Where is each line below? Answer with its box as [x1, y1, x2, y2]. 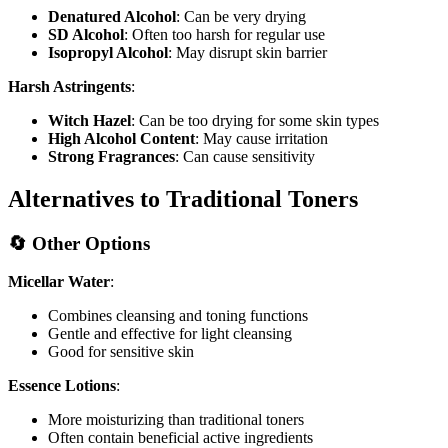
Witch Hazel [48, 111, 131, 129]
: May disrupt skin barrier [168, 43, 327, 61]
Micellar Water [8, 273, 110, 291]
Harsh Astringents [8, 77, 131, 95]
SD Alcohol [48, 25, 124, 43]
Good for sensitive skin [48, 343, 194, 361]
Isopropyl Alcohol [48, 43, 168, 61]
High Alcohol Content [48, 129, 195, 147]
